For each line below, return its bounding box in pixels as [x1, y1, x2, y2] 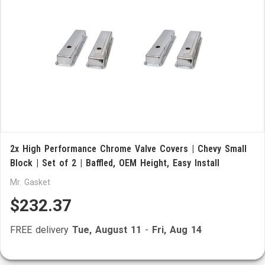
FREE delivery [10, 224, 72, 235]
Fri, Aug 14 [152, 224, 202, 235]
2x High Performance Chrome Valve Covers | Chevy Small [10, 143, 247, 154]
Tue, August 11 [72, 224, 141, 235]
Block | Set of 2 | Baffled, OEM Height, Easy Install [10, 157, 219, 169]
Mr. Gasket [10, 177, 50, 187]
